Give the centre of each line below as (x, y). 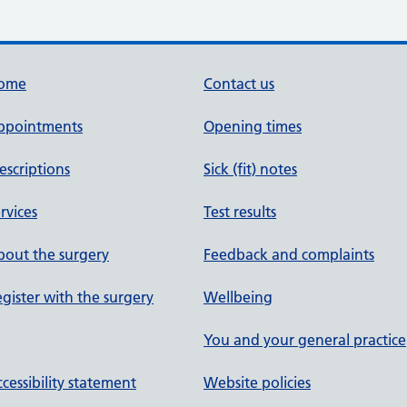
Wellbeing (238, 297)
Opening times (253, 126)
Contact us (239, 84)
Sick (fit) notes (250, 169)
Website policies (257, 382)
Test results (240, 212)
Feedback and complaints (289, 254)
